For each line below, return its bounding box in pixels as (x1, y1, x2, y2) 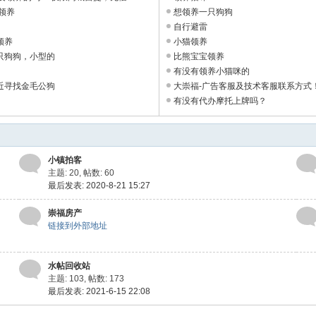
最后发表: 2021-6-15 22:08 (48, 286, 150, 296)
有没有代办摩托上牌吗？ (174, 96, 267, 106)
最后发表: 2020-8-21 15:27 (48, 181, 150, 190)
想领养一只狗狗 (174, 7, 233, 17)
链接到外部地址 (48, 221, 107, 231)
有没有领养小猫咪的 (174, 66, 250, 76)
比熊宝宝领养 (174, 51, 224, 61)
